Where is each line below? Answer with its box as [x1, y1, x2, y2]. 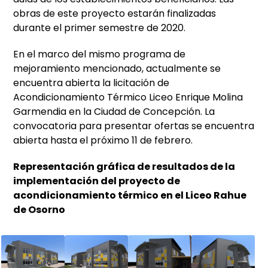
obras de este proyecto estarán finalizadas [13, 7, 217, 21]
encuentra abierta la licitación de [13, 76, 170, 90]
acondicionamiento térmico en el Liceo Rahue [13, 188, 247, 203]
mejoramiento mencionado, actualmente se [13, 62, 221, 76]
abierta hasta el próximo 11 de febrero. [13, 133, 193, 148]
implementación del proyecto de [13, 174, 181, 188]
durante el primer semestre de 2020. [13, 21, 186, 35]
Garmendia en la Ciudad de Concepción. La [13, 105, 215, 119]
